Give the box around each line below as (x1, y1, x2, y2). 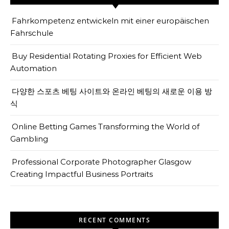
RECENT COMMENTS (78, 216, 151, 224)
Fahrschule (10, 28, 53, 38)
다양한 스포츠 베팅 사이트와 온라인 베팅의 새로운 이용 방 (12, 86, 212, 96)
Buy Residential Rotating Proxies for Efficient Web (12, 51, 202, 61)
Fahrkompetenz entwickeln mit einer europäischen (12, 16, 209, 26)
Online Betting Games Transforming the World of (12, 122, 199, 131)
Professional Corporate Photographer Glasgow (12, 157, 191, 167)
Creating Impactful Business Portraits (10, 169, 153, 179)
